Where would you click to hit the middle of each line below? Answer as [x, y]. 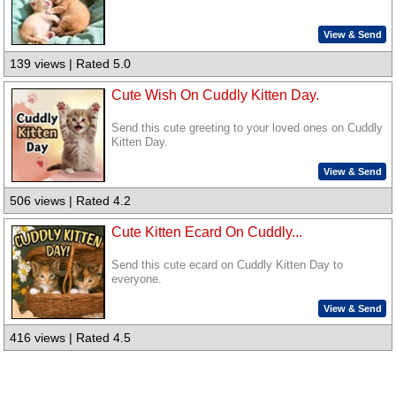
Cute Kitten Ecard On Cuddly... [207, 232]
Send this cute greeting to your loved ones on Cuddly [247, 129]
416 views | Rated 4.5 [71, 338]
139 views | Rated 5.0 [71, 64]
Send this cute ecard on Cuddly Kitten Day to [228, 265]
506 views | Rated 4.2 [71, 201]
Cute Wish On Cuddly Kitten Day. [216, 95]
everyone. [137, 279]
